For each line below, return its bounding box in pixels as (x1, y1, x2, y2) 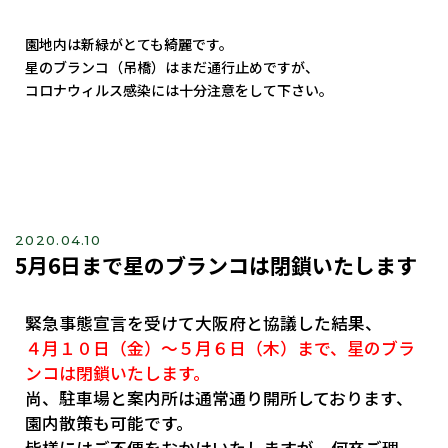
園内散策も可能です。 (25, 411, 193, 436)
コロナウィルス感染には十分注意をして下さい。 (25, 80, 333, 101)
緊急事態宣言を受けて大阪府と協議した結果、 (25, 311, 382, 336)
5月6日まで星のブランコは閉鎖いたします (15, 250, 417, 281)
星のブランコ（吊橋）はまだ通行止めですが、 (25, 57, 319, 78)
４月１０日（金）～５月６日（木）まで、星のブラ (25, 336, 415, 361)
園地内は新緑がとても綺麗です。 (25, 34, 233, 55)
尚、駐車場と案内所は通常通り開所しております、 (25, 386, 413, 411)
